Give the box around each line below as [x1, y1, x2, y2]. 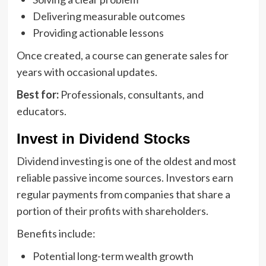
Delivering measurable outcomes [32, 9, 185, 23]
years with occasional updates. [16, 65, 157, 78]
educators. [16, 104, 66, 118]
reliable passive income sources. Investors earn [16, 170, 233, 184]
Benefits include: [16, 226, 96, 240]
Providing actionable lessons [32, 26, 164, 39]
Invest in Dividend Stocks [16, 130, 190, 147]
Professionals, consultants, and [58, 87, 204, 101]
